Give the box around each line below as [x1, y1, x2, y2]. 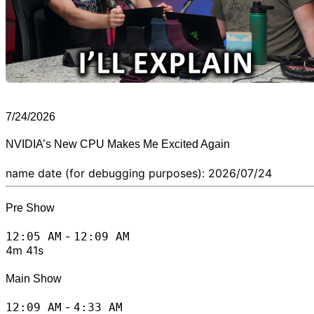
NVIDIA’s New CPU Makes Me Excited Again [6, 138, 230, 151]
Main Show [6, 272, 62, 285]
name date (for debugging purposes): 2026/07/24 [6, 165, 272, 180]
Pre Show [6, 202, 55, 214]
